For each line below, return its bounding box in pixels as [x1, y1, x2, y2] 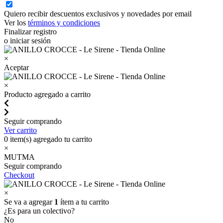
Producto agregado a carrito [4, 90, 91, 99]
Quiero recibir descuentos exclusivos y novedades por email [4, 9, 192, 18]
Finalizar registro [4, 27, 57, 36]
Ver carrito [4, 126, 37, 134]
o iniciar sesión [4, 36, 51, 45]
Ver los [4, 18, 28, 27]
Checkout [4, 171, 34, 179]
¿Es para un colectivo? [4, 207, 75, 215]
